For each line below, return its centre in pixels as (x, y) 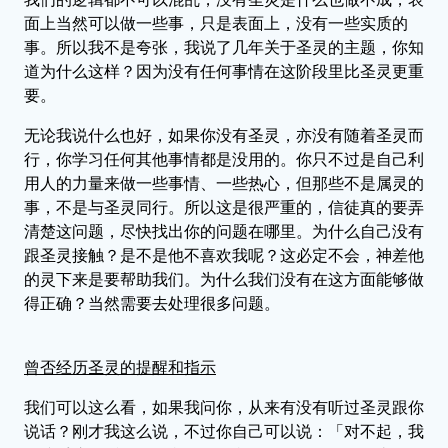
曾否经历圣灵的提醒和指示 (120, 367)
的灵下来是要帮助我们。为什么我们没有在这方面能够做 (224, 279)
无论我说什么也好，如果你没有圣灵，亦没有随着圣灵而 (224, 135)
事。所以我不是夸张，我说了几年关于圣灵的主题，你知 (224, 47)
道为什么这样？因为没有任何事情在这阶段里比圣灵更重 (224, 71)
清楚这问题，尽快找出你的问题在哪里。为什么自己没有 (224, 231)
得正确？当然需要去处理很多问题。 (152, 303)
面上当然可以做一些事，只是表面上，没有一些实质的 (216, 23)
